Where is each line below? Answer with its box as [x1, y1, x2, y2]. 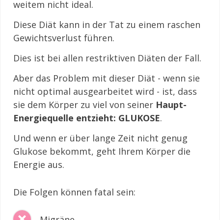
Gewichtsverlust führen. [13, 31, 114, 44]
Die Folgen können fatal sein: [13, 186, 136, 198]
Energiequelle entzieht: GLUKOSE [13, 111, 160, 124]
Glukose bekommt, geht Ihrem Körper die [13, 145, 191, 157]
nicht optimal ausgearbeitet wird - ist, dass [13, 85, 197, 97]
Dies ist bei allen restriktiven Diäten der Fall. [13, 52, 201, 64]
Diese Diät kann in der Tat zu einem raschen [13, 18, 200, 30]
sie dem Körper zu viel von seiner [13, 98, 156, 110]
